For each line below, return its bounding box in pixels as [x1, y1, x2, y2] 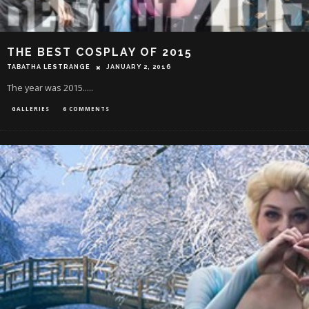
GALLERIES [12, 105, 50, 113]
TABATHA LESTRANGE [7, 63, 90, 71]
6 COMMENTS [63, 105, 110, 113]
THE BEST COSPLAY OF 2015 [7, 45, 192, 59]
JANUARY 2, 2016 [106, 63, 172, 71]
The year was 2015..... [7, 82, 93, 94]
